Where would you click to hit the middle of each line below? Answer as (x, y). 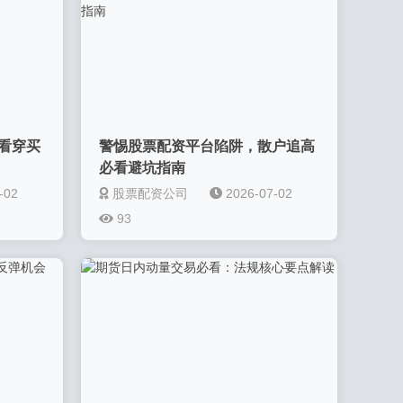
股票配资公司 (151, 193)
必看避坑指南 (143, 168)
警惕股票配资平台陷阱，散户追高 (207, 146)
